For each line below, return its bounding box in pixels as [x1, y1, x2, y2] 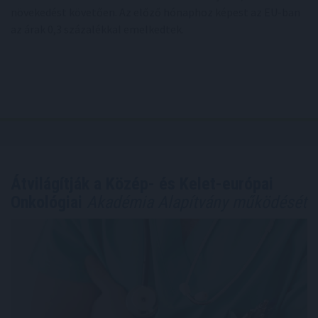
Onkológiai [11, 192, 82, 212]
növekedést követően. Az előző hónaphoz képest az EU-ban [11, 4, 300, 19]
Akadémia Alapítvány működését [82, 192, 307, 212]
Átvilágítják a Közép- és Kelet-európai [11, 173, 273, 194]
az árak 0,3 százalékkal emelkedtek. [11, 21, 184, 36]
